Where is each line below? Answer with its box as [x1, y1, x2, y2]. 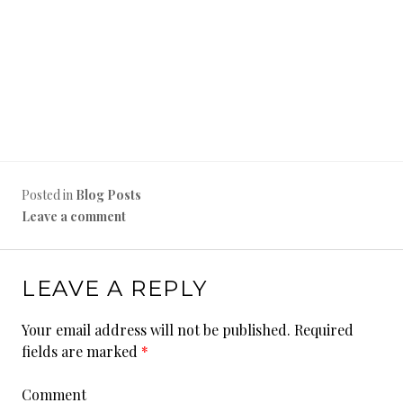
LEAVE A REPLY [22, 275, 208, 301]
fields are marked [22, 342, 141, 361]
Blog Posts [76, 186, 141, 203]
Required [291, 320, 354, 339]
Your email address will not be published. [22, 320, 291, 339]
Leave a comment [22, 208, 126, 225]
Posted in [22, 186, 76, 203]
